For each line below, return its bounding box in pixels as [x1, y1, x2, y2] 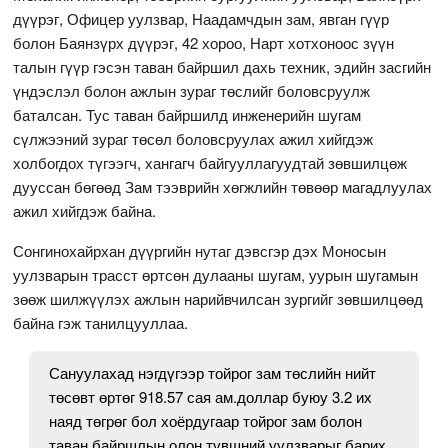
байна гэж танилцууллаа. [13, 311, 189, 333]
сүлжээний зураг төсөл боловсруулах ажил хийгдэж [13, 127, 374, 149]
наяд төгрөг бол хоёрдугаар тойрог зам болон [49, 409, 363, 431]
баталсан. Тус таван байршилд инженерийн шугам [13, 103, 362, 125]
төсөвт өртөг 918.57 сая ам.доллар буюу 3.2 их [49, 385, 373, 407]
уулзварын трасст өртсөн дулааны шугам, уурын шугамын [13, 263, 419, 285]
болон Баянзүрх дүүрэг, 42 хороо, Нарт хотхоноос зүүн [13, 31, 395, 53]
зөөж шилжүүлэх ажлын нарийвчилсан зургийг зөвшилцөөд [13, 287, 424, 309]
